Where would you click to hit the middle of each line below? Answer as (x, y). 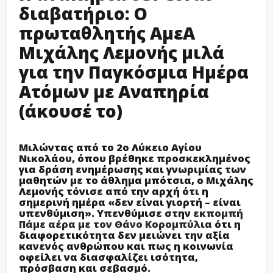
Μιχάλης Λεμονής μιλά (122, 52)
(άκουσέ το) (71, 111)
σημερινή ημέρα (63, 202)
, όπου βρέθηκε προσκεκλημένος (161, 158)
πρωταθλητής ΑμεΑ (107, 33)
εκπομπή (218, 213)
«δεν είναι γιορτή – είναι (174, 202)
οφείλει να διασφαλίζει (85, 257)
